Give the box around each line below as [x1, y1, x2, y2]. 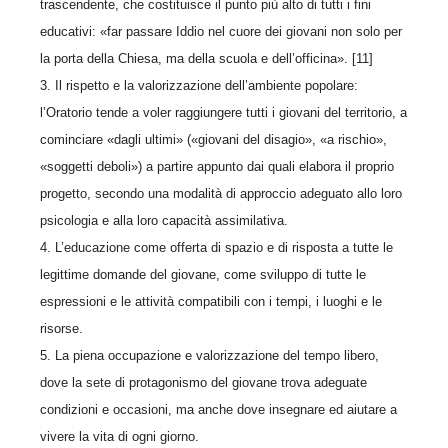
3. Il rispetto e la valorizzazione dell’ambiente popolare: [40, 77, 358, 93]
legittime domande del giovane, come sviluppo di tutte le [40, 266, 366, 282]
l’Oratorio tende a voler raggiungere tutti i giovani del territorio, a [40, 104, 407, 120]
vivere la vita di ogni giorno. [40, 428, 199, 444]
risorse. [40, 320, 83, 336]
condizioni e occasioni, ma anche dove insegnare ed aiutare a [40, 401, 397, 417]
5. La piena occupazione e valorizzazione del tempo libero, [40, 347, 379, 363]
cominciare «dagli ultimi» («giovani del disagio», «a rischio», [40, 131, 387, 147]
